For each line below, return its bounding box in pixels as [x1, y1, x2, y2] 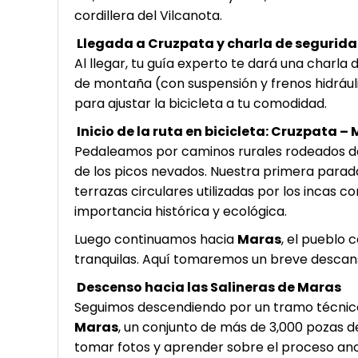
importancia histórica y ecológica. [74, 202, 287, 221]
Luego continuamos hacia [74, 230, 237, 249]
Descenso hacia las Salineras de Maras [74, 278, 341, 296]
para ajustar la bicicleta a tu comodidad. [74, 94, 327, 113]
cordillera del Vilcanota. [74, 6, 222, 25]
